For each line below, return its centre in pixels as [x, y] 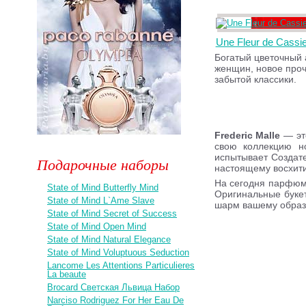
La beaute [67, 274]
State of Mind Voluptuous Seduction [119, 252]
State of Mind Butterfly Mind [103, 187]
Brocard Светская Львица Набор [114, 287]
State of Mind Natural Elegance [109, 239]
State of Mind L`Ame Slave [101, 200]
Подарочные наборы [103, 164]
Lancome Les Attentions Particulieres [121, 265]
